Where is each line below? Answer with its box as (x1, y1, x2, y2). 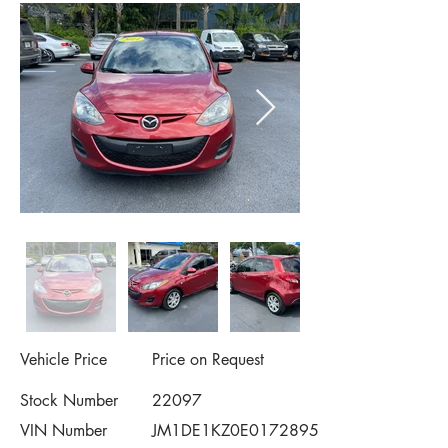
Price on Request (152, 349, 264, 370)
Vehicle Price (20, 349, 107, 370)
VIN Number (20, 420, 107, 441)
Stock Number (20, 390, 118, 411)
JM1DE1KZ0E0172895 (152, 420, 319, 441)
